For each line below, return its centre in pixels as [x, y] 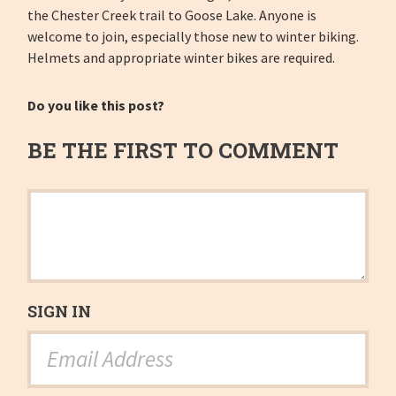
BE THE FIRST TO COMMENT [183, 151]
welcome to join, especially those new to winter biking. [194, 37]
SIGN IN [60, 312]
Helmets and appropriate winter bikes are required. [184, 58]
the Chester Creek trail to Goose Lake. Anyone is [172, 15]
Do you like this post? [96, 106]
